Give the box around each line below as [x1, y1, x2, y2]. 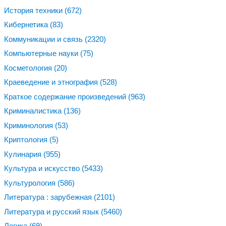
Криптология [4, 135, 49, 144]
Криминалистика [4, 106, 64, 116]
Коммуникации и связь [4, 34, 85, 43]
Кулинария [4, 149, 43, 158]
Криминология [4, 121, 55, 130]
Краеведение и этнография [4, 78, 100, 87]
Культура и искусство [4, 164, 82, 173]
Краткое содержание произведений [4, 92, 128, 101]
